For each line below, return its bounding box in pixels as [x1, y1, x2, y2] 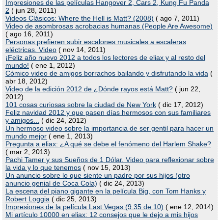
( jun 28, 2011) [9, 6, 56, 14]
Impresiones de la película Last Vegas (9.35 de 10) [5, 203, 164, 211]
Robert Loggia [5, 195, 50, 203]
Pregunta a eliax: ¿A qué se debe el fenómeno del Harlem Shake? [5, 140, 211, 148]
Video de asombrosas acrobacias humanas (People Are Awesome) [5, 22, 213, 30]
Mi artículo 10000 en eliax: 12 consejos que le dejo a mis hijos [5, 211, 198, 219]
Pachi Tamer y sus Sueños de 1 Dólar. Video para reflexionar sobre [5, 156, 214, 164]
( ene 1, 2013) [47, 132, 93, 140]
